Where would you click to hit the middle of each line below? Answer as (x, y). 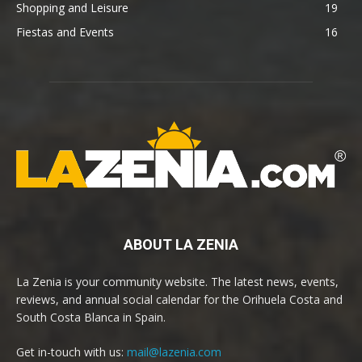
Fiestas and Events (65, 32)
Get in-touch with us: (72, 352)
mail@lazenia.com (174, 352)
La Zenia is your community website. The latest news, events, (177, 282)
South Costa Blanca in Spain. (91, 318)
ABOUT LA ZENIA (181, 245)
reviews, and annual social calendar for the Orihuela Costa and (179, 300)
